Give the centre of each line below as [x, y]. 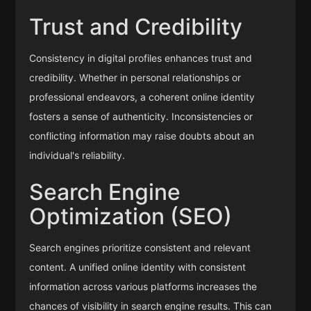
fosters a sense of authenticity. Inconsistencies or [141, 116]
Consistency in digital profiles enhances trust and [141, 58]
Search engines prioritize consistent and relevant [140, 247]
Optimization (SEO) [131, 216]
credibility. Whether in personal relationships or [135, 77]
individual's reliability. [77, 155]
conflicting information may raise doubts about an [142, 135]
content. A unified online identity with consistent [138, 267]
